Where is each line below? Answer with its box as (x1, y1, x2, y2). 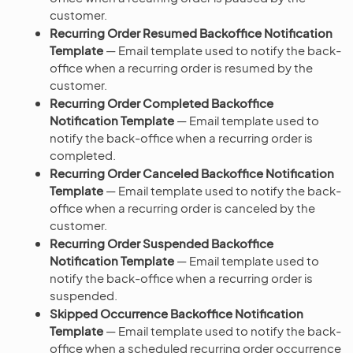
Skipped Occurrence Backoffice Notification (50, 305, 303, 321)
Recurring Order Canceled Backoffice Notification (50, 165, 334, 180)
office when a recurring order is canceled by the (50, 199, 315, 215)
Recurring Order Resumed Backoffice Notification (50, 24, 333, 40)
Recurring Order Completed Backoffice (50, 95, 273, 110)
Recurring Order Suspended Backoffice (50, 235, 273, 251)
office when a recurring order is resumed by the (50, 59, 313, 75)
